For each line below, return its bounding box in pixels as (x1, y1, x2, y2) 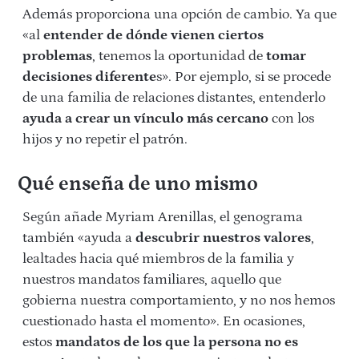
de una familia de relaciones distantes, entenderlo (22, 90, 325, 107)
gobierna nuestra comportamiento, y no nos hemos (22, 292, 335, 309)
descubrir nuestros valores (135, 230, 311, 247)
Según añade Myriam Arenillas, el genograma (22, 209, 306, 226)
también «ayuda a (22, 230, 135, 247)
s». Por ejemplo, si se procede (156, 69, 331, 86)
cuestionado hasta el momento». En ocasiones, (22, 313, 305, 330)
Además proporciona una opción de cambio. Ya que (22, 6, 337, 23)
